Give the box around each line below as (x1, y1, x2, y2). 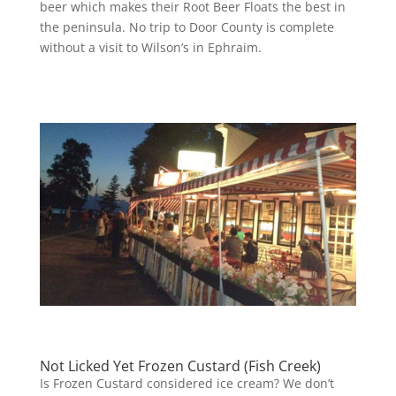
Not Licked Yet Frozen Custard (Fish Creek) (39, 355, 321, 376)
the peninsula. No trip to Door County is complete (39, 19, 334, 36)
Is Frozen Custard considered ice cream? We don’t (39, 374, 334, 392)
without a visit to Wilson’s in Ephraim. (39, 39, 262, 57)
